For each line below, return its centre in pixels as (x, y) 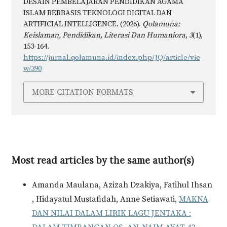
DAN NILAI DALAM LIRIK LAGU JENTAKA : (111, 214)
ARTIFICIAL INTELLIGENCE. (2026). (83, 24)
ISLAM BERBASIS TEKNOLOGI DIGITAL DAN (97, 13)
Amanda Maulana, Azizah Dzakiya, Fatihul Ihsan (122, 185)
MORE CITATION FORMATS (82, 92)
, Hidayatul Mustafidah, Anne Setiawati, (105, 199)
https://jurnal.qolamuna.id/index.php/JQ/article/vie (111, 57)
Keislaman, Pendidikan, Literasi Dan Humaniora (104, 35)
